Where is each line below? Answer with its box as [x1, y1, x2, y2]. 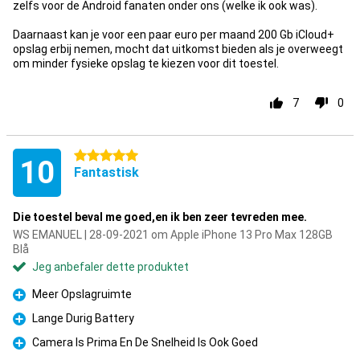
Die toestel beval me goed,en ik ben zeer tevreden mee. [13, 211, 307, 223]
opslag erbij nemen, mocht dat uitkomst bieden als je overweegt [13, 43, 343, 55]
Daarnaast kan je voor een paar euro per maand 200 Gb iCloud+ [13, 28, 334, 41]
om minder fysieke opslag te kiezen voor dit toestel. [13, 57, 279, 70]
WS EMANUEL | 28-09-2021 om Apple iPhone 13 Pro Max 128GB [13, 228, 333, 241]
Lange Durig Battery [32, 312, 134, 325]
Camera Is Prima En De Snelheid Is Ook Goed [32, 336, 258, 349]
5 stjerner [74, 149, 124, 162]
